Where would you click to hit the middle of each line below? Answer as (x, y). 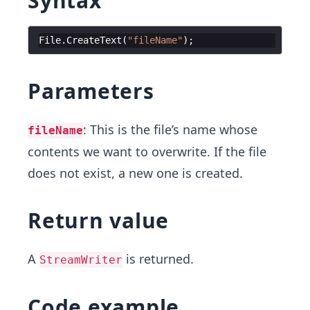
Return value (98, 220)
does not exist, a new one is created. (135, 173)
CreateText (94, 40)
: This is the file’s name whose (170, 129)
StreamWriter (81, 260)
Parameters (91, 91)
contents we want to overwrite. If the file (147, 152)
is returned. (158, 259)
